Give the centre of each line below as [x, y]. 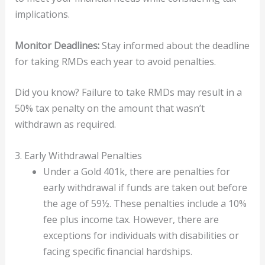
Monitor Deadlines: [57, 45]
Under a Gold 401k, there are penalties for [136, 172]
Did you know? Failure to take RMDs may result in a [128, 93]
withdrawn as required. [65, 125]
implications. [42, 14]
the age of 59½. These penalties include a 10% [145, 204]
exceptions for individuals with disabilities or [141, 236]
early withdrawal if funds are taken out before [145, 188]
